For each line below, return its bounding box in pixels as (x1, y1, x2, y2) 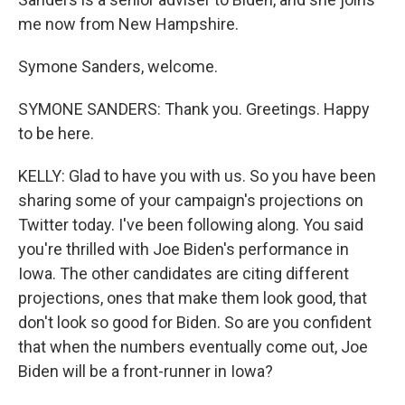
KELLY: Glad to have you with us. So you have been (18, 166, 376, 185)
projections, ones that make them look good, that (18, 288, 367, 307)
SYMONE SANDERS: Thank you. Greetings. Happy (18, 99, 370, 118)
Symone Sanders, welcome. (18, 57, 218, 76)
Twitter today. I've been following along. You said (18, 215, 363, 234)
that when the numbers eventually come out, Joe (18, 337, 368, 356)
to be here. (18, 124, 94, 143)
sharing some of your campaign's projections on (18, 191, 363, 210)
